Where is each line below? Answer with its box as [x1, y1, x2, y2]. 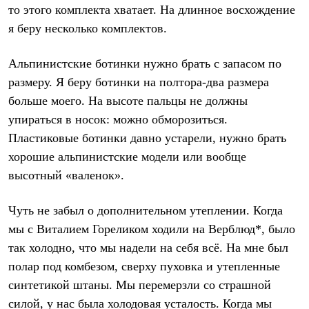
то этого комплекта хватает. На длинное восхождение [8, 2, 295, 17]
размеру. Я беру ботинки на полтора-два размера [8, 74, 269, 89]
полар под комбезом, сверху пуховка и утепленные [8, 259, 280, 273]
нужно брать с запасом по [140, 56, 281, 70]
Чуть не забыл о [8, 203, 97, 217]
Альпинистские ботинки [8, 56, 140, 70]
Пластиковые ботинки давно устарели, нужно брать [8, 130, 286, 145]
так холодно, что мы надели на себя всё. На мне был [8, 240, 288, 255]
